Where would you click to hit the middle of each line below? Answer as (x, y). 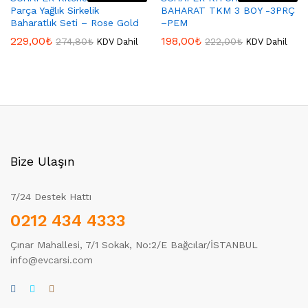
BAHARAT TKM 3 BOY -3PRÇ (228, 10)
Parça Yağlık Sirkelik (55, 10)
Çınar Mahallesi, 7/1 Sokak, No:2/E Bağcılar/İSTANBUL (134, 245)
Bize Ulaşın (43, 161)
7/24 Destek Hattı (51, 197)
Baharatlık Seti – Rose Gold (75, 23)
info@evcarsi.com (52, 260)
